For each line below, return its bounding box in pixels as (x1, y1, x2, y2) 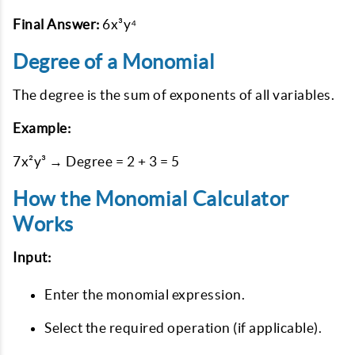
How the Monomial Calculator (13, 187, 289, 210)
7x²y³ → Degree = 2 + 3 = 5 (13, 153, 179, 169)
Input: (13, 249, 51, 265)
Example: (13, 120, 71, 136)
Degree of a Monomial (13, 50, 215, 73)
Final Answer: (13, 16, 100, 32)
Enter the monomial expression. (44, 286, 245, 302)
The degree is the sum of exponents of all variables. (13, 86, 334, 102)
